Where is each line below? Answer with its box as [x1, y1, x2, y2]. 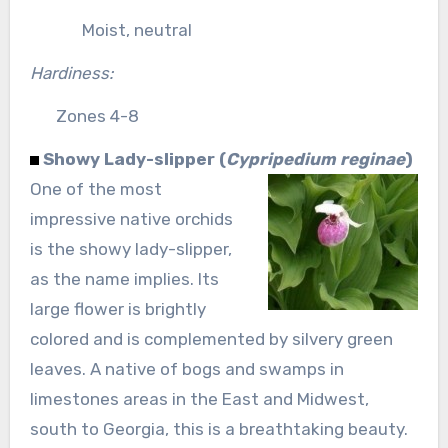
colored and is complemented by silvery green [29, 328, 393, 349]
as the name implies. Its [29, 268, 219, 289]
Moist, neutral [81, 19, 192, 40]
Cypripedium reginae [225, 148, 405, 169]
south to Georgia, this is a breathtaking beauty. [29, 418, 408, 439]
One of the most [29, 178, 162, 199]
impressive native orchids [29, 208, 233, 229]
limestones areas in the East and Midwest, [29, 388, 369, 409]
